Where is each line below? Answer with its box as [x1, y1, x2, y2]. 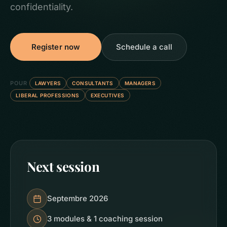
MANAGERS [124, 80, 156, 86]
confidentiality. [10, 2, 73, 12]
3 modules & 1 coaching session [47, 214, 163, 223]
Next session [27, 158, 100, 175]
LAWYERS [34, 80, 61, 86]
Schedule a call [116, 42, 172, 52]
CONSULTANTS [72, 80, 113, 86]
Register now [31, 42, 81, 52]
